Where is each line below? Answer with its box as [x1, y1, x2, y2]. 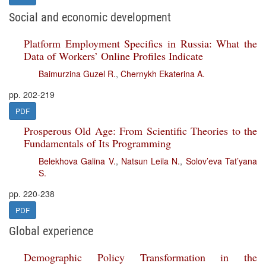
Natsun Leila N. [121, 155, 180, 167]
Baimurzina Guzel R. [39, 68, 116, 80]
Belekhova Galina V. [39, 155, 116, 167]
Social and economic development [9, 10, 171, 24]
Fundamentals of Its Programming [24, 136, 171, 150]
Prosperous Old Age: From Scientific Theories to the [24, 123, 257, 138]
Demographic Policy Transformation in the [24, 250, 257, 264]
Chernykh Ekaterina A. [121, 68, 205, 80]
